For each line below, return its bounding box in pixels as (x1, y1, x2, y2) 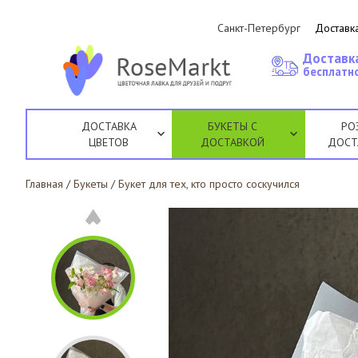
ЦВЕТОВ (89, 135, 129, 149)
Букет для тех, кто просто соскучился (118, 177, 300, 191)
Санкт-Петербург (217, 21, 301, 35)
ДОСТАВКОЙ (201, 135, 265, 149)
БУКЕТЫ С (208, 119, 258, 133)
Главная (26, 177, 63, 191)
